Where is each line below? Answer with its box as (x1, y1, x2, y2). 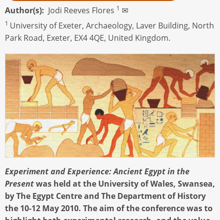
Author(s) (5, 4, 42, 16)
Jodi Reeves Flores (48, 4, 116, 16)
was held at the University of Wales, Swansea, (34, 178, 215, 189)
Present (5, 178, 34, 189)
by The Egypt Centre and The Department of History (5, 190, 206, 201)
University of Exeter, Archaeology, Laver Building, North (10, 20, 214, 31)
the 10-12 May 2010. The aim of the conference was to (5, 202, 213, 214)
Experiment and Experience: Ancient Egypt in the (5, 165, 190, 177)
